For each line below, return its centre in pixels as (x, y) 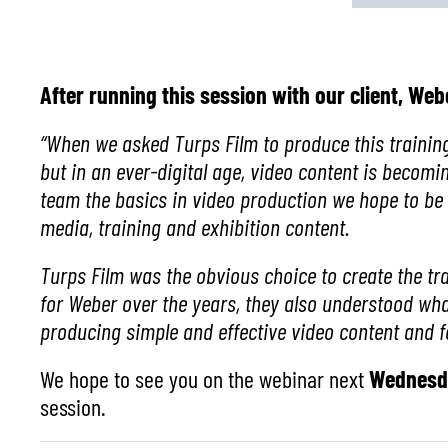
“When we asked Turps (132, 142)
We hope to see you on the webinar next (204, 378)
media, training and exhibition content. (194, 226)
